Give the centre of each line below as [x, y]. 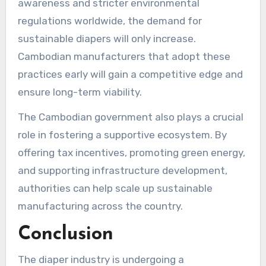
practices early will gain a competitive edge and [130, 74]
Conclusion [65, 235]
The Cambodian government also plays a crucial [130, 117]
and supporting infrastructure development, [122, 171]
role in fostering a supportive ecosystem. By [122, 135]
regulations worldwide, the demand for [110, 20]
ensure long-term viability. [80, 92]
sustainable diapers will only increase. [107, 38]
